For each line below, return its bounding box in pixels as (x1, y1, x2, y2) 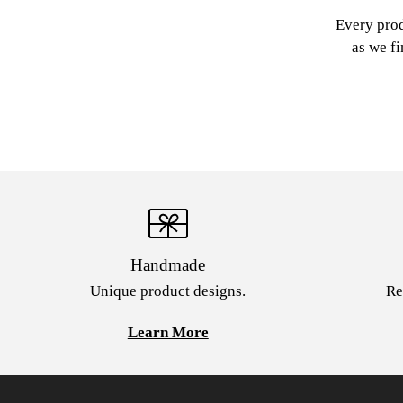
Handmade (130, 255, 206, 274)
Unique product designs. (90, 282, 246, 300)
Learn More (127, 324, 209, 342)
